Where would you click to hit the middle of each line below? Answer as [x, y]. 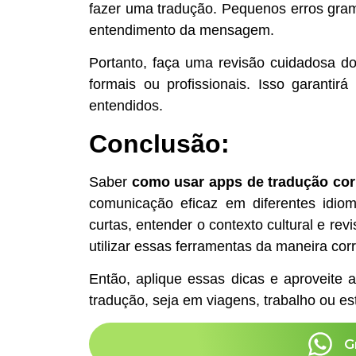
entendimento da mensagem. [182, 30]
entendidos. [126, 106]
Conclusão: [159, 143]
